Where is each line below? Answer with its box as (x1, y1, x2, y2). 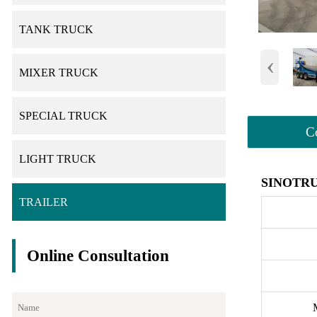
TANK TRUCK (18, 23, 93, 35)
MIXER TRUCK (18, 66, 98, 79)
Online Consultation (26, 246, 169, 265)
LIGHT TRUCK (18, 153, 96, 166)
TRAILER (18, 196, 68, 209)
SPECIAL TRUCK (18, 109, 108, 122)
